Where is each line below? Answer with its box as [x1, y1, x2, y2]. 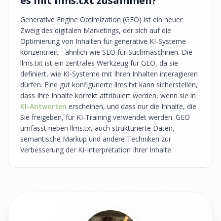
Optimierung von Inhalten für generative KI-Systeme [20, 37, 186, 46]
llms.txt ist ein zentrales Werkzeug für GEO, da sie [20, 58, 178, 68]
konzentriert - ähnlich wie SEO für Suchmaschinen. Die [20, 47, 192, 57]
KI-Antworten [20, 102, 67, 111]
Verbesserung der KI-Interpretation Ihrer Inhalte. [20, 145, 173, 154]
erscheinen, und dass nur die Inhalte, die [67, 102, 196, 111]
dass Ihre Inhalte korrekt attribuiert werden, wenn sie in [20, 91, 196, 100]
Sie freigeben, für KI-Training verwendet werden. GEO [20, 112, 190, 122]
